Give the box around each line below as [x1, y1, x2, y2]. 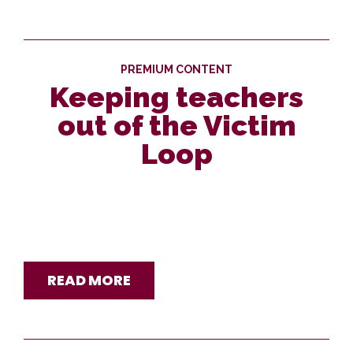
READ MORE [47, 270, 131, 290]
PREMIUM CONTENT [121, 63, 232, 76]
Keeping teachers [50, 80, 303, 113]
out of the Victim [57, 109, 296, 142]
